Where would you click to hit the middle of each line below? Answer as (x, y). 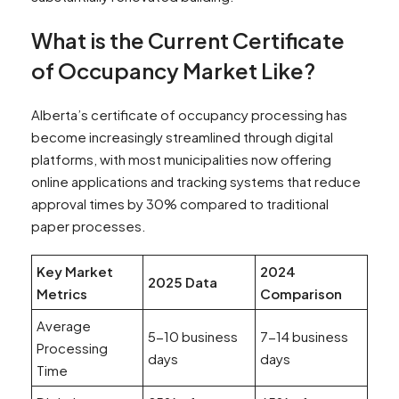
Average (64, 325)
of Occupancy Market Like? (173, 70)
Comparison (301, 293)
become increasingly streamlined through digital (182, 136)
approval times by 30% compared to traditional (180, 203)
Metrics (62, 293)
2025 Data (183, 281)
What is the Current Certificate (188, 40)
